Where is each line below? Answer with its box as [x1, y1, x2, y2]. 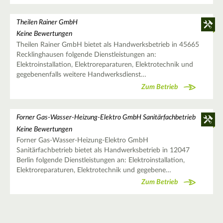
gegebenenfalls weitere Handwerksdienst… [16, 71, 146, 79]
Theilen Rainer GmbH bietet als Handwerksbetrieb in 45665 [16, 41, 199, 49]
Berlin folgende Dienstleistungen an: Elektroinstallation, [16, 156, 185, 164]
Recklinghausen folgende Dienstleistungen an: [16, 51, 156, 59]
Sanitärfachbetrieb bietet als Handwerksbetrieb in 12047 [16, 146, 190, 154]
